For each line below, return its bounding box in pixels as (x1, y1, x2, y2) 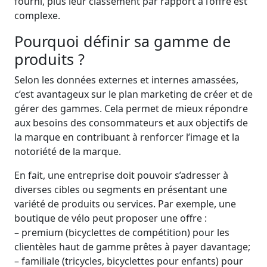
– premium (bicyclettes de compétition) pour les (14, 226, 229, 239)
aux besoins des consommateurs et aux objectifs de (14, 116, 248, 129)
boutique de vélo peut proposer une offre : (14, 212, 207, 225)
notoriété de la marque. (14, 145, 121, 158)
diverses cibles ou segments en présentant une (14, 183, 227, 196)
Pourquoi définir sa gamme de (14, 31, 231, 51)
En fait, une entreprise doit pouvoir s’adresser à (14, 169, 228, 182)
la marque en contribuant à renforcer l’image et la (14, 131, 240, 144)
